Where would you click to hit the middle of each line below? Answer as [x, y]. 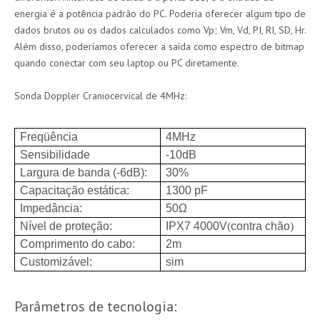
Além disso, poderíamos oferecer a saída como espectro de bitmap [159, 46]
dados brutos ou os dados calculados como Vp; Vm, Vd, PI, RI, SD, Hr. [160, 30]
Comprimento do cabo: [78, 244]
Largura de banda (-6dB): [84, 172]
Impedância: [51, 208]
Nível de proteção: [66, 226]
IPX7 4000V [197, 226]
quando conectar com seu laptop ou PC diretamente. [127, 63]
